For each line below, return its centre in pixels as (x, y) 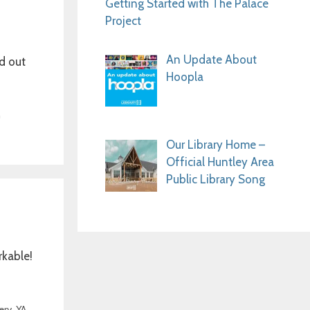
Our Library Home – (215, 145)
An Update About (211, 59)
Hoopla (184, 76)
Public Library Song (215, 180)
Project (123, 21)
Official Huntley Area (220, 162)
